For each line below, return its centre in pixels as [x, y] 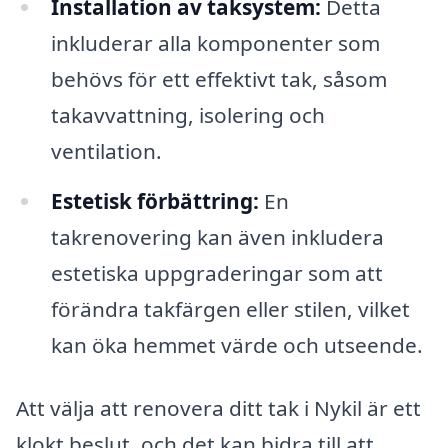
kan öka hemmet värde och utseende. [236, 344]
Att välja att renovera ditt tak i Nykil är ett [218, 408]
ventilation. [106, 150]
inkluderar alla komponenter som [215, 42]
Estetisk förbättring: [154, 200]
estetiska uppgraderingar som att [216, 272]
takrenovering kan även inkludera [217, 236]
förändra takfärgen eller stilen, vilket [230, 308]
